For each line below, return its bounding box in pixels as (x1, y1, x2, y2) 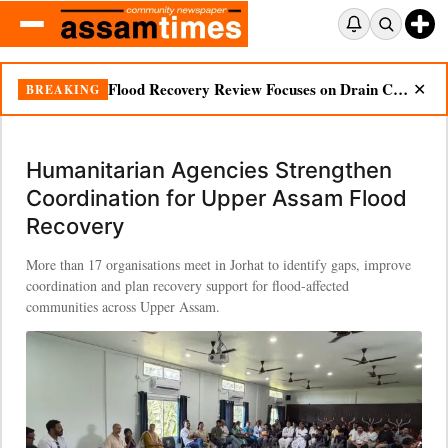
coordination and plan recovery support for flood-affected (26, 276, 349, 295)
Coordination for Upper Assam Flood (26, 185, 407, 211)
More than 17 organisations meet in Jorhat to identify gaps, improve (26, 255, 411, 274)
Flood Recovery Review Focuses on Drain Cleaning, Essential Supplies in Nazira (393, 78, 408, 100)
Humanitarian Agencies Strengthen (26, 157, 392, 183)
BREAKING (26, 80, 100, 98)
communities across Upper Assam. (26, 297, 220, 316)
